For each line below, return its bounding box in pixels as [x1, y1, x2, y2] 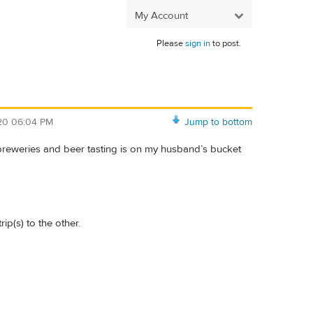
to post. [210, 38, 241, 49]
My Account [135, 8, 188, 22]
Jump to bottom [184, 115, 252, 129]
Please [156, 38, 185, 49]
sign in [185, 38, 210, 49]
